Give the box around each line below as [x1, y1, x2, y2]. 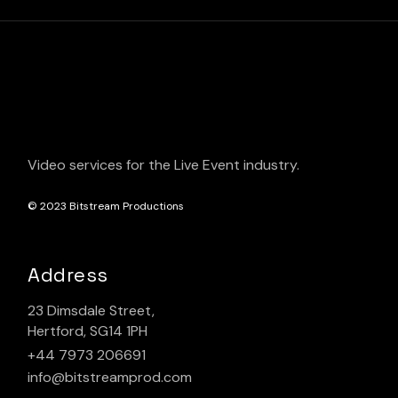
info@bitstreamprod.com [28, 368, 193, 386]
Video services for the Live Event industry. [28, 155, 300, 174]
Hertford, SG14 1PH [28, 322, 148, 340]
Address [28, 262, 108, 287]
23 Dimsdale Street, [28, 301, 155, 320]
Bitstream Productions [69, 199, 185, 213]
